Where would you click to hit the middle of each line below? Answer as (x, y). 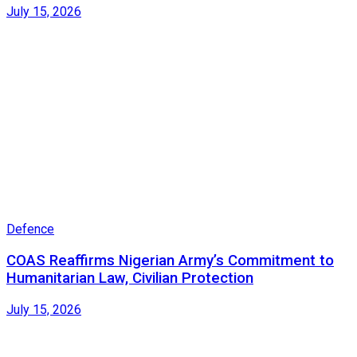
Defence (30, 229)
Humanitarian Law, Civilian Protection (130, 279)
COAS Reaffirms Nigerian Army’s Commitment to (170, 261)
